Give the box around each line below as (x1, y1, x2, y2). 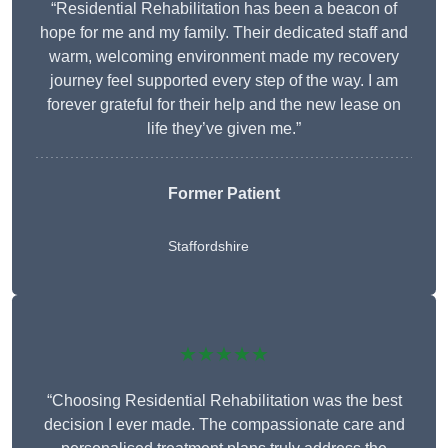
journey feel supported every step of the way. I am (50, 72, 398, 90)
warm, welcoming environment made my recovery (49, 48, 399, 66)
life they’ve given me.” (147, 120, 301, 138)
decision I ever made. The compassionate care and (43, 416, 405, 434)
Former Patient (168, 185, 280, 203)
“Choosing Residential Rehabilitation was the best (46, 392, 402, 410)
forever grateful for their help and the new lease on (47, 96, 401, 114)
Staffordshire (168, 238, 249, 255)
